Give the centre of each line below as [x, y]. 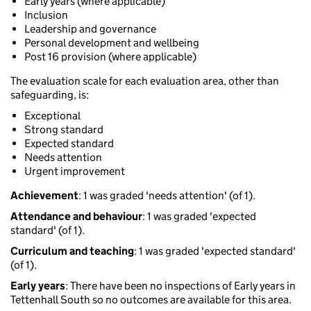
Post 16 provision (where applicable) [110, 57]
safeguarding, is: [50, 95]
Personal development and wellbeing [112, 43]
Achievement [44, 196]
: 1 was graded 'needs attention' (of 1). [167, 196]
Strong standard [64, 130]
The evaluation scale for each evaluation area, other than [145, 81]
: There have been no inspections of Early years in [180, 286]
